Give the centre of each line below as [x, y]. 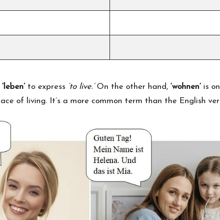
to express [48, 86]
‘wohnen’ [186, 86]
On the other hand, [132, 86]
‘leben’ [15, 86]
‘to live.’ [81, 86]
